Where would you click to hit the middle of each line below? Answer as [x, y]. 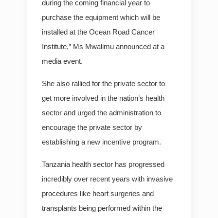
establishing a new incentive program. [101, 142]
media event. [62, 61]
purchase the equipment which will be [101, 17]
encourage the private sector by [92, 127]
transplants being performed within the [102, 208]
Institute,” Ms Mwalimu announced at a [103, 46]
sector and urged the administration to [101, 113]
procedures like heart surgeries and [98, 193]
